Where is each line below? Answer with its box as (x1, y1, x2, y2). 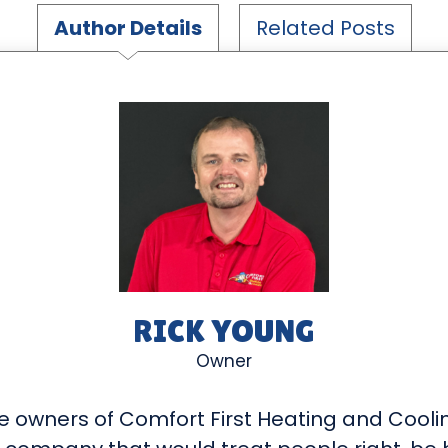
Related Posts (255, 14, 395, 42)
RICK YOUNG (133, 311, 315, 349)
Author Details (53, 14, 202, 42)
